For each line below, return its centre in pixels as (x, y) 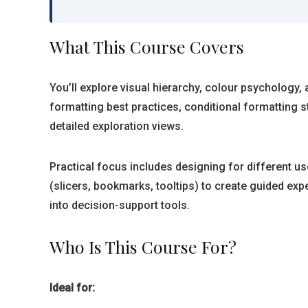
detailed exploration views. (117, 126)
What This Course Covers (147, 46)
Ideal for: (72, 288)
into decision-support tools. (120, 205)
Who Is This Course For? (143, 246)
